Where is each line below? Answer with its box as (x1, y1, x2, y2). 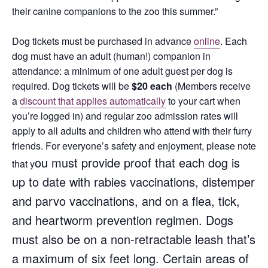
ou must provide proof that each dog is (35, 154, 240, 172)
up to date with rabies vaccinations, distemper (12, 173, 255, 191)
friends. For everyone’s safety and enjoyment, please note (12, 139, 256, 153)
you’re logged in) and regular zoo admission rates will (12, 109, 238, 123)
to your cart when (166, 94, 240, 108)
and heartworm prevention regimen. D (12, 211, 214, 229)
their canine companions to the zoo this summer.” (12, 4, 218, 19)
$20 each (132, 79, 172, 93)
